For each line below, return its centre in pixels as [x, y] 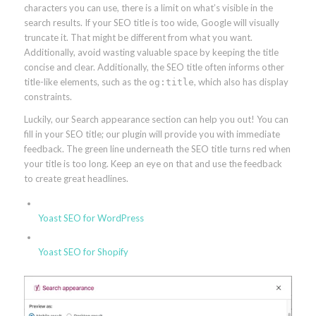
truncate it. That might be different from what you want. [138, 38]
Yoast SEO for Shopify [83, 252]
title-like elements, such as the [86, 82]
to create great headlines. [76, 179]
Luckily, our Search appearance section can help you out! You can [156, 120]
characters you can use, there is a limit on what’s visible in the [148, 8]
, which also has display [241, 82]
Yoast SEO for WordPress [91, 218]
